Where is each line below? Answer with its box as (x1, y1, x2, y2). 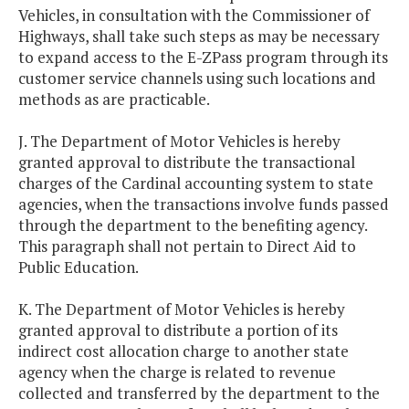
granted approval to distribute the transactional (18, 152, 355, 173)
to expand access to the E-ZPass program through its (18, 47, 388, 68)
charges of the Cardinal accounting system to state (18, 173, 373, 194)
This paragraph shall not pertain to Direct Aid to (18, 236, 356, 257)
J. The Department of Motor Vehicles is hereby (18, 131, 341, 152)
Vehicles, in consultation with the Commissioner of (18, 5, 370, 26)
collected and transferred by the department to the (18, 383, 380, 404)
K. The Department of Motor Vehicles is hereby (18, 299, 345, 320)
